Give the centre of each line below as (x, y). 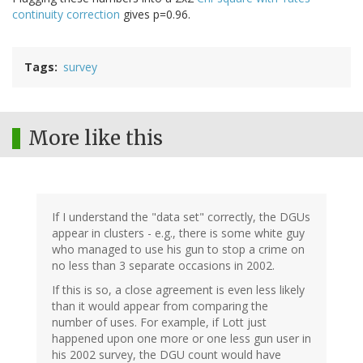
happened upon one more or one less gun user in (181, 339)
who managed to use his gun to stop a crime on (178, 250)
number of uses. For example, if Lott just (159, 322)
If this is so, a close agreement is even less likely (178, 290)
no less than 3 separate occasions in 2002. (163, 266)
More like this (96, 139)
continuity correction (66, 15)
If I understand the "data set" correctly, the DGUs (181, 217)
